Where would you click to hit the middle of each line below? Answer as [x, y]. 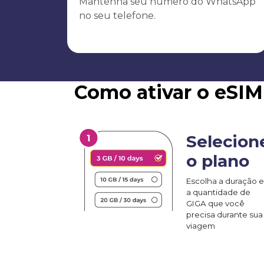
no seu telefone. [117, 15]
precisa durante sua [225, 214]
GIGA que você [215, 203]
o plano [218, 161]
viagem [201, 225]
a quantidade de [218, 192]
